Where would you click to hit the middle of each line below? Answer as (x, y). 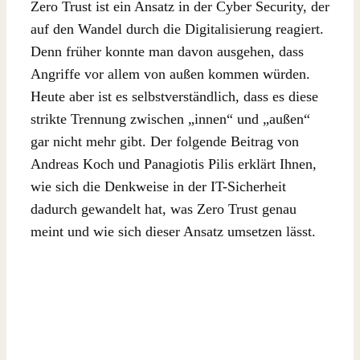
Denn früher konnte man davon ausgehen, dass (167, 51)
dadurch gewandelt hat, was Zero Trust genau (164, 209)
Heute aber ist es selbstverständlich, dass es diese (174, 96)
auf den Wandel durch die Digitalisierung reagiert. (177, 29)
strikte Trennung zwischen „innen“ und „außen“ (170, 119)
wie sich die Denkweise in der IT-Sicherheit (158, 186)
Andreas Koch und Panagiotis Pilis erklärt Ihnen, (174, 164)
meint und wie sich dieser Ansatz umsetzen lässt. (173, 231)
